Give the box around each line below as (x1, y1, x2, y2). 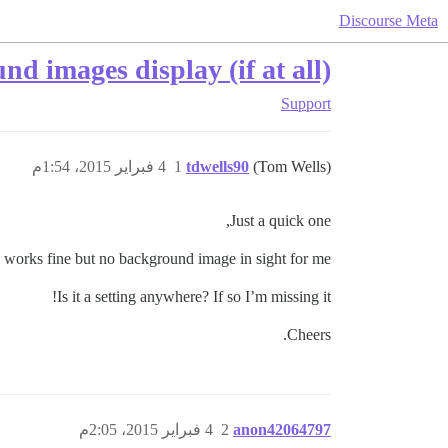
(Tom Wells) (253, 158, 331, 175)
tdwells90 (186, 158, 249, 175)
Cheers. (287, 326, 331, 343)
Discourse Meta (339, 12, 438, 29)
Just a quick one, (230, 212, 331, 229)
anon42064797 (233, 421, 331, 438)
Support (281, 95, 331, 112)
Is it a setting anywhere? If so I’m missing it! (57, 288, 331, 305)
